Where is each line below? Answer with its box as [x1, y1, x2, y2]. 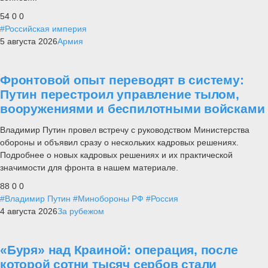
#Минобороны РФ [73, 193, 144, 203]
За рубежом [57, 206, 104, 216]
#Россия [146, 193, 178, 203]
